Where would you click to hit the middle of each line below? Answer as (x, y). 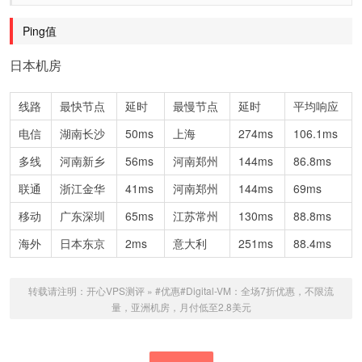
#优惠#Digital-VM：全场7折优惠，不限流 (244, 290)
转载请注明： (57, 290)
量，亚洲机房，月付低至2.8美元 (181, 307)
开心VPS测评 (116, 290)
